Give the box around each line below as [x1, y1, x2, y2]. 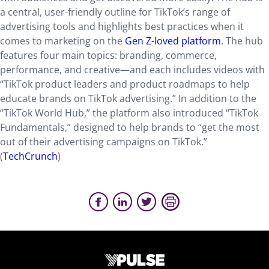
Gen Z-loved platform [125, 34, 221, 47]
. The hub [221, 34, 263, 47]
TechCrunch [3, 150, 58, 163]
